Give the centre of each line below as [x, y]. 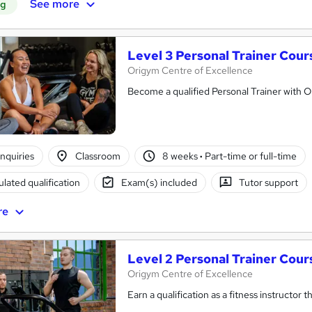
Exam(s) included [159, 182]
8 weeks [181, 156]
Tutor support [268, 182]
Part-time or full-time [249, 156]
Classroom [98, 156]
